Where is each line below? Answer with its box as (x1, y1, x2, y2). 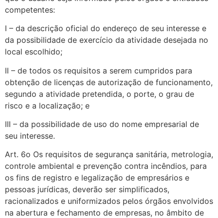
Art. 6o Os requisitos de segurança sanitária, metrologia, (5, 149, 213, 160)
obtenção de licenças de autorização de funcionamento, (5, 77, 213, 87)
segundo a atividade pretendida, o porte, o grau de (5, 89, 194, 99)
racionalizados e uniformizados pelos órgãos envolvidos (5, 196, 213, 206)
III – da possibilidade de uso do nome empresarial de (5, 119, 199, 129)
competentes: (5, 4, 55, 15)
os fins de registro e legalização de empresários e (5, 173, 189, 183)
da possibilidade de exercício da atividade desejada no (5, 35, 208, 45)
